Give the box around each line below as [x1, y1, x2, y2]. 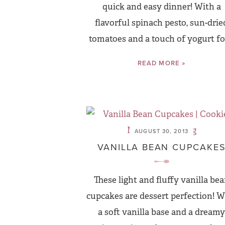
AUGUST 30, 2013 [135, 127, 188, 135]
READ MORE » [138, 58, 185, 68]
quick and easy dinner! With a [102, 2, 221, 12]
